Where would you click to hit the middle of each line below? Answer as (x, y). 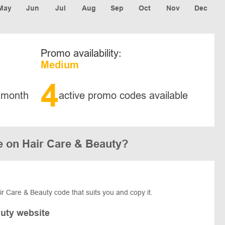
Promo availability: (81, 53)
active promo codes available (123, 95)
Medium (60, 65)
